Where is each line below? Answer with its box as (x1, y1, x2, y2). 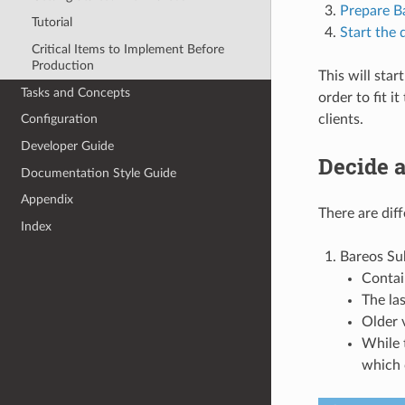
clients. (317, 111, 363, 127)
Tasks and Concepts (21, 85, 131, 99)
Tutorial (31, 15, 72, 30)
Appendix (21, 193, 74, 207)
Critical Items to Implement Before (31, 42, 224, 57)
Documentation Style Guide (21, 165, 177, 180)
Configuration (21, 112, 99, 127)
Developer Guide (21, 138, 115, 153)
